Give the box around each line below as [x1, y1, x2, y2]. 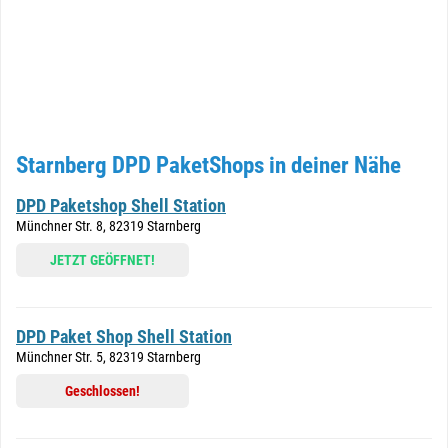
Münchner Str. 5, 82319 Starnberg [16, 349, 201, 365]
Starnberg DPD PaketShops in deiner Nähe [16, 152, 401, 179]
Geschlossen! [65, 383, 140, 399]
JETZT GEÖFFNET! [50, 252, 155, 268]
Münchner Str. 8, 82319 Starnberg [16, 218, 201, 234]
